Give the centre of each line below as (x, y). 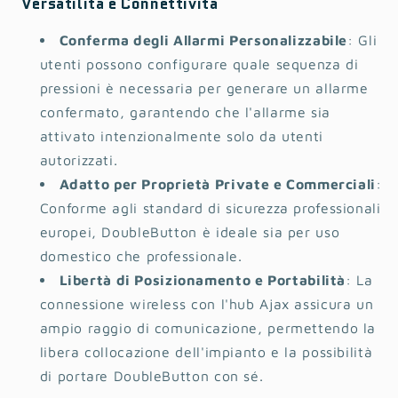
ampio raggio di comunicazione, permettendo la (208, 328)
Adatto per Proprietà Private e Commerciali (217, 184)
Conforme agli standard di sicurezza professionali (210, 208)
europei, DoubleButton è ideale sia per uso (190, 232)
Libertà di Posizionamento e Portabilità (203, 280)
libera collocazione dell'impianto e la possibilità (206, 352)
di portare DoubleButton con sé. (151, 376)
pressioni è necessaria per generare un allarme (204, 88)
